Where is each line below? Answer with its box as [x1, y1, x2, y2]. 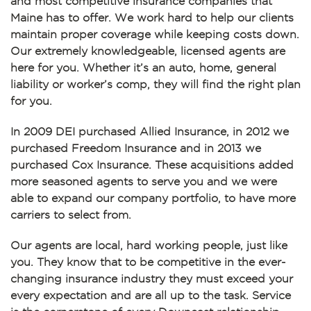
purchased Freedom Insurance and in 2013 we [10, 142, 261, 154]
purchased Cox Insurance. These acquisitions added [10, 159, 294, 171]
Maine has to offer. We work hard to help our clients [10, 12, 294, 24]
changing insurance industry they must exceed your [10, 273, 293, 285]
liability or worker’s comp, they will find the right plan [10, 78, 301, 90]
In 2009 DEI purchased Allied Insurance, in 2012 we [10, 126, 289, 137]
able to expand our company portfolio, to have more [10, 192, 296, 204]
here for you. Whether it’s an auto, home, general [10, 62, 276, 74]
